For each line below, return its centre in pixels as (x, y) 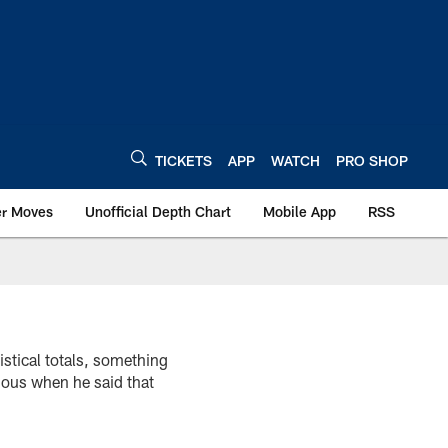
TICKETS (183, 160)
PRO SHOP (372, 160)
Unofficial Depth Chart (158, 211)
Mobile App (299, 211)
